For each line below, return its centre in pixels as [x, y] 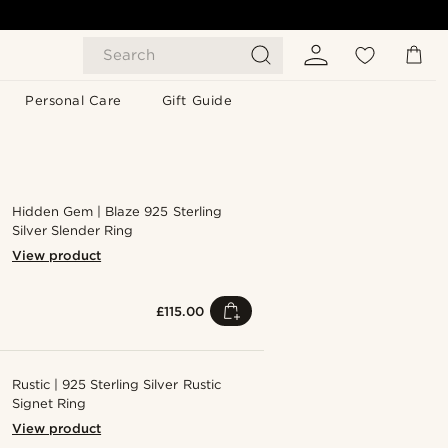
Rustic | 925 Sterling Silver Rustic [116, 384]
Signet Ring [49, 403]
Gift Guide [197, 100]
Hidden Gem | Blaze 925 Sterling [117, 211]
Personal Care [73, 100]
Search [129, 55]
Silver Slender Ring [73, 230]
